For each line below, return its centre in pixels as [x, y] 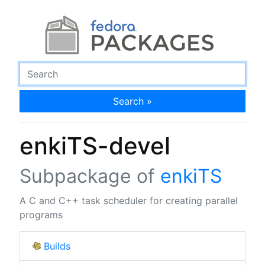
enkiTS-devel [95, 146]
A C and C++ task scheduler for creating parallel [128, 200]
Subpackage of [90, 176]
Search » [132, 101]
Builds [57, 246]
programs [41, 214]
